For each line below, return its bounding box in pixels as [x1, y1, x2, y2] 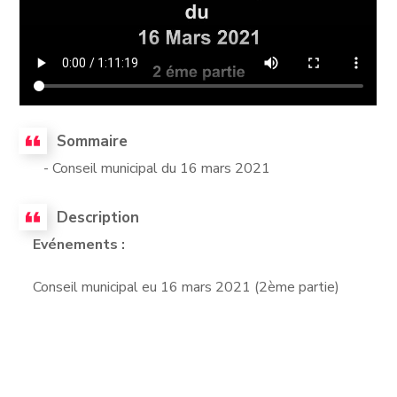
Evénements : [33, 234, 129, 254]
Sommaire [57, 130, 128, 152]
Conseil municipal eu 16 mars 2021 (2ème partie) [33, 276, 340, 297]
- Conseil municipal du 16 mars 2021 [33, 158, 271, 178]
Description [57, 206, 140, 228]
